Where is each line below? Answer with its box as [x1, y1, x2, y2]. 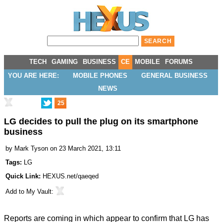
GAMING [52, 58, 78, 65]
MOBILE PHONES [72, 72, 127, 79]
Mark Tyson [14, 145, 48, 153]
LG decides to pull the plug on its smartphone [4, 116, 198, 127]
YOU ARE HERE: [7, 72, 59, 79]
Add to [5, 188, 26, 196]
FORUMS [165, 58, 193, 65]
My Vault [26, 188, 52, 196]
